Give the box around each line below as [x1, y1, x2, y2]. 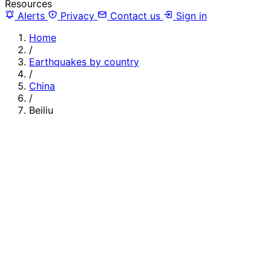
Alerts [15, 9, 48, 22]
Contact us [107, 9, 163, 22]
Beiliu [29, 103, 53, 116]
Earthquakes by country [29, 55, 139, 68]
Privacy [57, 9, 97, 22]
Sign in [173, 9, 207, 22]
